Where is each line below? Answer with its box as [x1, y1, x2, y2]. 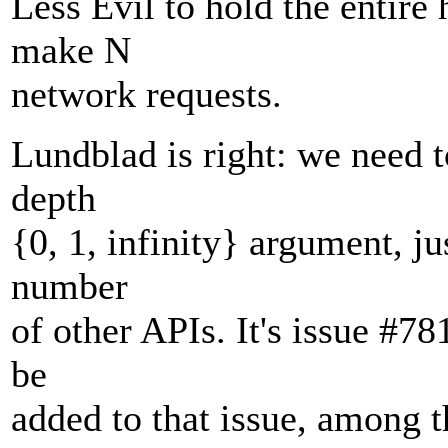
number [11, 265, 128, 308]
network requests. [11, 73, 282, 116]
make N [11, 29, 131, 72]
